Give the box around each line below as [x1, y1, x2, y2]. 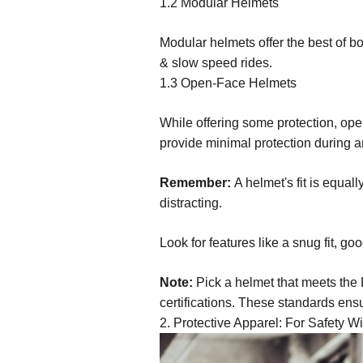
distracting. [160, 195, 222, 210]
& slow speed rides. [160, 55, 279, 70]
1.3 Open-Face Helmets [160, 75, 297, 90]
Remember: [160, 175, 231, 190]
